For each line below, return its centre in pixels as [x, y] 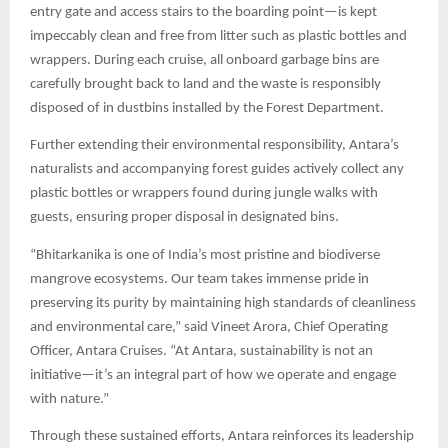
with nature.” [69, 399]
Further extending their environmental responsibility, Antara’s [214, 146]
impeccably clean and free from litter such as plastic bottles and [218, 36]
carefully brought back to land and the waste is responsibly [205, 84]
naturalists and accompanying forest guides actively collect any [217, 170]
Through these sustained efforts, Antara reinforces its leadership [222, 436]
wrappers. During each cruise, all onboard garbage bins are [204, 60]
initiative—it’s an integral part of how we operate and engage [213, 375]
